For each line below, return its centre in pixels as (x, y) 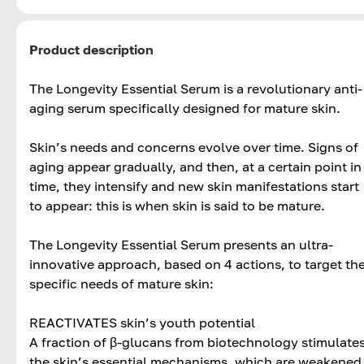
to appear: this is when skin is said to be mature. (177, 205)
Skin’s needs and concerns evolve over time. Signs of (194, 147)
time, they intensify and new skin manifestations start (194, 186)
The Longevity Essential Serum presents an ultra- (181, 244)
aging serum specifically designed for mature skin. (185, 108)
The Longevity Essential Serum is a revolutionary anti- (196, 88)
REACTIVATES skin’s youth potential (142, 322)
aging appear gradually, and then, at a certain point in (195, 166)
